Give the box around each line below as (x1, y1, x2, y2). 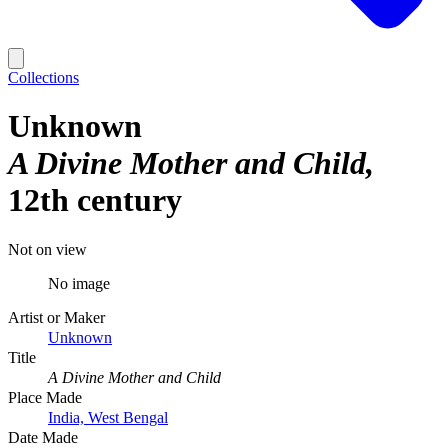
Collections (8, 69, 79, 86)
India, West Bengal (48, 408, 168, 426)
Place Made (8, 388, 82, 406)
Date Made (8, 428, 78, 446)
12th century (8, 182, 182, 219)
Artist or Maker (8, 308, 105, 326)
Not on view (8, 240, 87, 258)
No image (48, 274, 110, 292)
